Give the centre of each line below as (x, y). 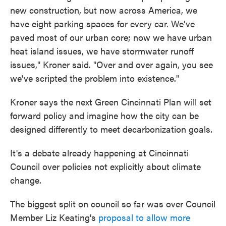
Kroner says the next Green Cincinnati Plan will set (111, 102)
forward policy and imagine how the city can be (104, 116)
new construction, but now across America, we (104, 10)
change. (26, 180)
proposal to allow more (144, 217)
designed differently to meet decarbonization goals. (111, 129)
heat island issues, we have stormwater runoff (102, 51)
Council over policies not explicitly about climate (105, 166)
